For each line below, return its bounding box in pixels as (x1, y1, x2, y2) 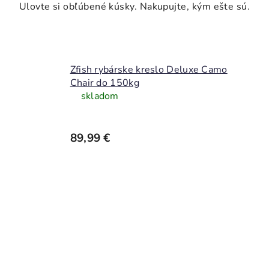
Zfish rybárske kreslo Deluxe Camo (70, 62, 228, 76)
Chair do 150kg (70, 76, 139, 89)
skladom (80, 89, 119, 103)
